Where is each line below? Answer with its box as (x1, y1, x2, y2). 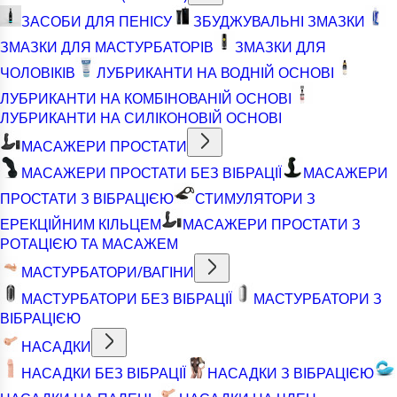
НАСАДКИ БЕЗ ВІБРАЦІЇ (21, 362, 186, 383)
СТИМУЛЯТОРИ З (195, 188, 315, 208)
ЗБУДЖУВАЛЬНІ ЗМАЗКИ (193, 11, 365, 31)
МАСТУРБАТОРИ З (253, 288, 382, 308)
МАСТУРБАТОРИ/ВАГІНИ (21, 261, 194, 282)
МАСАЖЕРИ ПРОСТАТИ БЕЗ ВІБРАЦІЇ (21, 162, 282, 183)
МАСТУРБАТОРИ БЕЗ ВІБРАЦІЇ (21, 288, 232, 308)
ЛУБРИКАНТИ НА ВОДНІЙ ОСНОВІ (97, 62, 334, 82)
